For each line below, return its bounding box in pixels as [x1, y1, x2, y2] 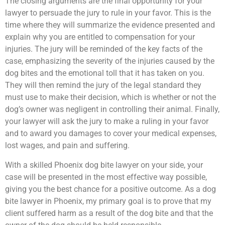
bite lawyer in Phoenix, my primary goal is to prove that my [5, 196, 211, 206]
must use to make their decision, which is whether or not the [5, 92, 216, 102]
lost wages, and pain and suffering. [5, 141, 130, 151]
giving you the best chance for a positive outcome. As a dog [5, 184, 216, 194]
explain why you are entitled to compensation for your [5, 32, 195, 42]
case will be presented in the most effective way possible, [5, 172, 207, 182]
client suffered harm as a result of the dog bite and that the [5, 208, 213, 218]
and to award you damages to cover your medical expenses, [5, 129, 216, 139]
